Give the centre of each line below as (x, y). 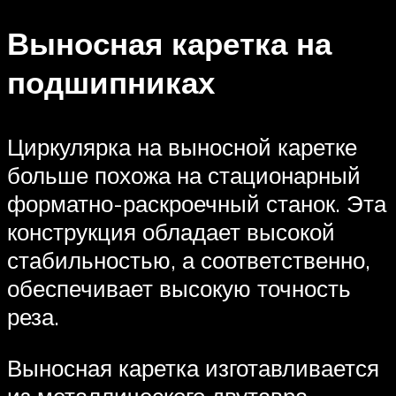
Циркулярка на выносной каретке (182, 147)
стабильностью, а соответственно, (189, 260)
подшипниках (111, 83)
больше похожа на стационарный (184, 175)
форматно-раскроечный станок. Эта (197, 204)
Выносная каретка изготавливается (193, 367)
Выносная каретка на (169, 44)
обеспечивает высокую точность (179, 289)
